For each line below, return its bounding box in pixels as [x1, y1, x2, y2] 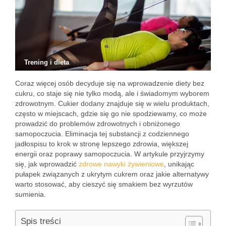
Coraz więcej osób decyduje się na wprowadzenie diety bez [15, 79, 204, 87]
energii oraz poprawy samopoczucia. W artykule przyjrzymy [15, 150, 204, 158]
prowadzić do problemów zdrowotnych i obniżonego [15, 120, 180, 128]
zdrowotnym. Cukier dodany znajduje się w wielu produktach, [15, 99, 209, 107]
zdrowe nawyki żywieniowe [79, 160, 164, 168]
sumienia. [15, 190, 46, 198]
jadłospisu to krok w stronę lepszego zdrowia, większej [15, 140, 188, 148]
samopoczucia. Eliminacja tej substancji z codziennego [15, 130, 189, 138]
